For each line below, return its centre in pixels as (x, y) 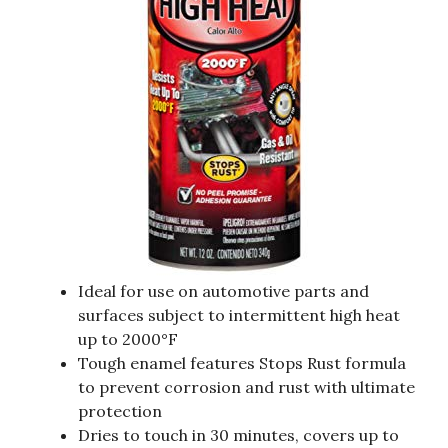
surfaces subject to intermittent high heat (239, 315)
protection (120, 411)
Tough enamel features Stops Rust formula (242, 363)
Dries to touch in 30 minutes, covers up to (238, 435)
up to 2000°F (128, 339)
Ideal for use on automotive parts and (223, 291)
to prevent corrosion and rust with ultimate (246, 387)
